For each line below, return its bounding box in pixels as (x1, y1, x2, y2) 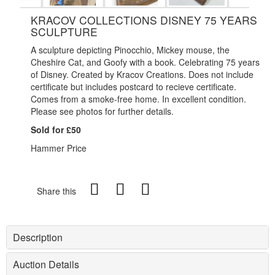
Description (13, 230, 63, 244)
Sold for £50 (31, 123, 81, 136)
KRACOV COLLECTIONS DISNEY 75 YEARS (31, 12, 257, 28)
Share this (37, 185, 76, 197)
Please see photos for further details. (31, 105, 174, 117)
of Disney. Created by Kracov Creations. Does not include (31, 68, 254, 80)
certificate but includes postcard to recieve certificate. (31, 80, 236, 93)
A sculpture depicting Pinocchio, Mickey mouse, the (31, 44, 230, 56)
